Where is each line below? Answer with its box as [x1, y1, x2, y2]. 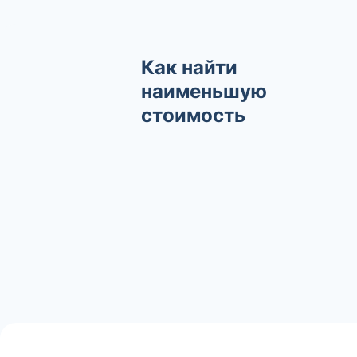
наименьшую [141, 79, 267, 103]
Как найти [141, 55, 237, 79]
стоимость [141, 103, 245, 127]
